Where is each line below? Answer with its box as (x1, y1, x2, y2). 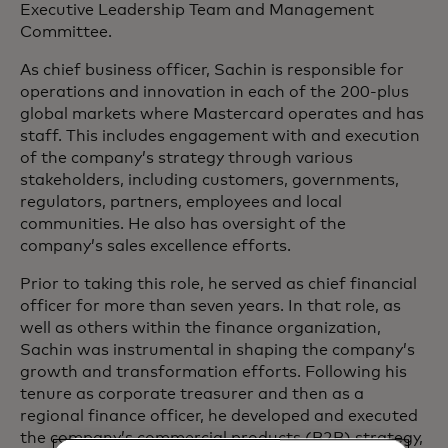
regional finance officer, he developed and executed (20, 408, 418, 424)
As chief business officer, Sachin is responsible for (20, 62, 404, 78)
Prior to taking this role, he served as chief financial (20, 276, 417, 292)
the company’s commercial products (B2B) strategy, (20, 430, 423, 446)
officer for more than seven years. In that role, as (20, 298, 401, 314)
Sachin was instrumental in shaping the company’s (20, 342, 415, 358)
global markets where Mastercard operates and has (20, 106, 424, 122)
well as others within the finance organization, (20, 320, 381, 336)
